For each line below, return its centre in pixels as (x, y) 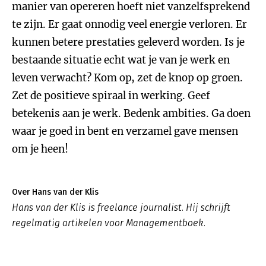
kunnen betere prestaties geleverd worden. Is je (128, 42)
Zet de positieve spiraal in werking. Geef (111, 96)
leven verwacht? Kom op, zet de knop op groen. (127, 78)
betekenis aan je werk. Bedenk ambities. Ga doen (131, 113)
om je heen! (40, 149)
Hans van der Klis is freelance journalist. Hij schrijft (121, 208)
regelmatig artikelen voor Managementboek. (109, 223)
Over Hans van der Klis (55, 192)
